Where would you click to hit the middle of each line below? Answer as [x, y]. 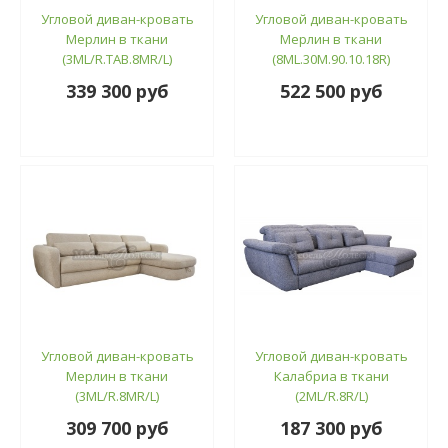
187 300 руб [331, 427]
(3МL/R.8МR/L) [117, 395]
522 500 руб [331, 90]
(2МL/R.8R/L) [331, 395]
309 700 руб [117, 427]
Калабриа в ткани [331, 375]
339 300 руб [117, 90]
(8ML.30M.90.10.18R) [331, 58]
